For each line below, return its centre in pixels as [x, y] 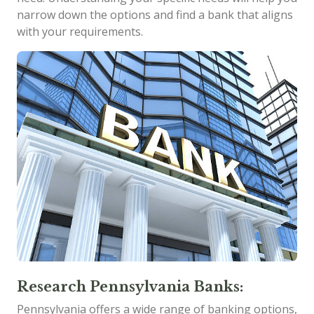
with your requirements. [80, 32]
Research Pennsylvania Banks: [130, 287]
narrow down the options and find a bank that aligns [155, 15]
